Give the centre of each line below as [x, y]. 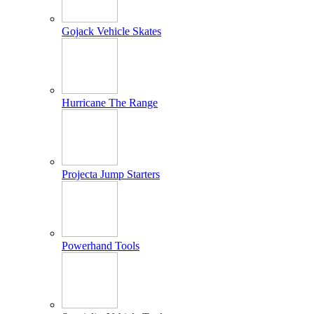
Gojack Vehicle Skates [111, 31]
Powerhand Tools [101, 245]
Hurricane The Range [110, 102]
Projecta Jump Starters [111, 174]
